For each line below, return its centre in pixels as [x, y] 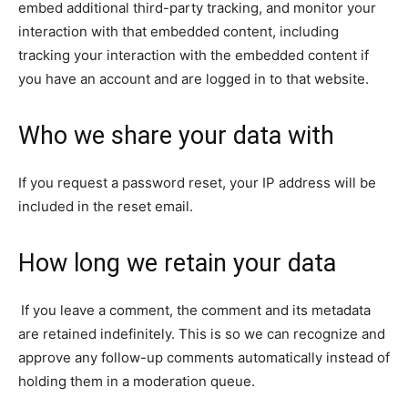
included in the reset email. [106, 206]
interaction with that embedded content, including [178, 31]
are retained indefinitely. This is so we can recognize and [202, 334]
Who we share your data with [176, 136]
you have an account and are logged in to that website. [194, 79]
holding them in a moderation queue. [137, 381]
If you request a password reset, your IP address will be [197, 183]
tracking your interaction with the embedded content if [194, 55]
